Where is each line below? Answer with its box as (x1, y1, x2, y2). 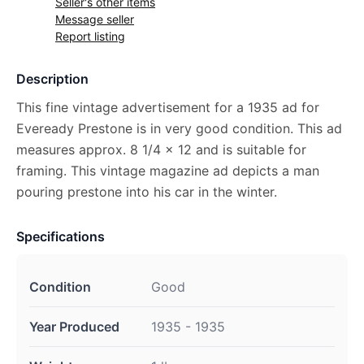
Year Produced (29, 318, 119, 335)
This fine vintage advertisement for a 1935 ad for (16, 99, 319, 115)
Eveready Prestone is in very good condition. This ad (16, 120, 342, 136)
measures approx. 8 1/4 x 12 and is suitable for (16, 141, 306, 158)
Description (16, 71, 89, 87)
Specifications (16, 228, 105, 245)
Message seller (55, 12, 134, 26)
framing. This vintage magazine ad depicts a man (16, 162, 319, 179)
